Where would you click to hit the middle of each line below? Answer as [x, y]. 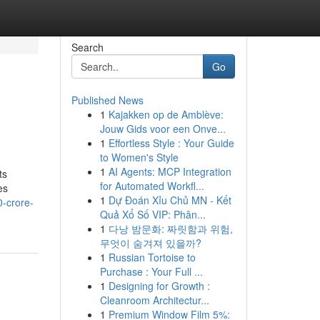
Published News [107, 100]
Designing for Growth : [159, 286]
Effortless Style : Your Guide [171, 143]
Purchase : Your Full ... [151, 271]
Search [87, 47]
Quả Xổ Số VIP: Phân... [152, 214]
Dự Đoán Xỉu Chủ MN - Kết [170, 200]
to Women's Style [139, 157]
